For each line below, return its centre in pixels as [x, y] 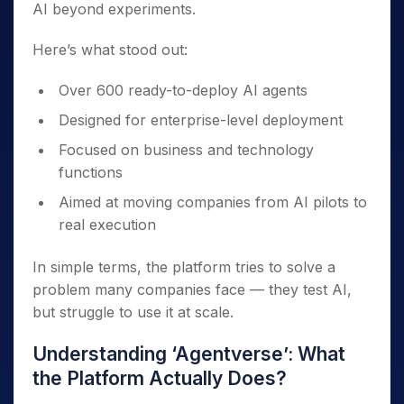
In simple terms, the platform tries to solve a [184, 267]
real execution [107, 225]
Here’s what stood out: [110, 50]
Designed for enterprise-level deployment [201, 120]
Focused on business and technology [186, 150]
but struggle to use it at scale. [133, 312]
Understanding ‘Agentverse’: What [189, 354]
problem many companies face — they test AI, [192, 290]
